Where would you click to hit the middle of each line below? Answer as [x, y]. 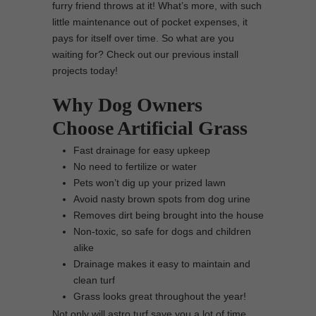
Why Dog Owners [127, 105]
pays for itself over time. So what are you [143, 38]
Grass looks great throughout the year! [160, 296]
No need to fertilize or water [135, 166]
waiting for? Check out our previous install [145, 54]
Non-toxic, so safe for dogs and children [162, 231]
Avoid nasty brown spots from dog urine [162, 199]
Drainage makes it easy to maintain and [162, 264]
